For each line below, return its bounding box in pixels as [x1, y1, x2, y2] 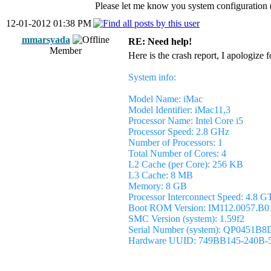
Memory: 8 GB [128, 181, 187, 191]
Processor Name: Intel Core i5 [128, 116, 243, 126]
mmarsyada [21, 34, 70, 45]
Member [49, 45, 82, 56]
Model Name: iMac [128, 94, 203, 104]
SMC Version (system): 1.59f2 [128, 214, 244, 224]
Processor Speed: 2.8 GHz [128, 126, 229, 137]
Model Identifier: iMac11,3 [128, 105, 230, 115]
